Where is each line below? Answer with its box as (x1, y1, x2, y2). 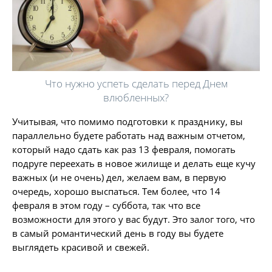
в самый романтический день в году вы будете (12, 226, 223, 239)
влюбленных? (103, 90, 169, 104)
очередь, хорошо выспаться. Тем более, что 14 (12, 185, 220, 197)
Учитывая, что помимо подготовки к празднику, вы (12, 115, 243, 127)
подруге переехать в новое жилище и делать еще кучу (12, 157, 256, 169)
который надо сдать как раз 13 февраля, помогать (12, 143, 236, 155)
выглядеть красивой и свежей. (12, 240, 149, 253)
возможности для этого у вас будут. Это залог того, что (12, 212, 255, 225)
